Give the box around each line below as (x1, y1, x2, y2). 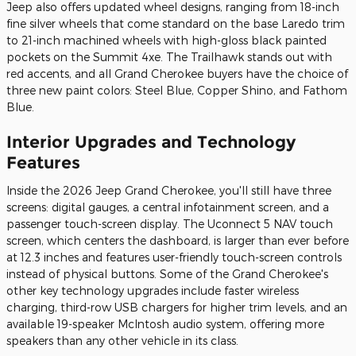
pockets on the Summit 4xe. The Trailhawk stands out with (6, 50, 332, 64)
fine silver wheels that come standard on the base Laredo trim (6, 17, 345, 30)
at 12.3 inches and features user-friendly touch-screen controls (6, 250, 342, 264)
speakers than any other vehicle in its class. (6, 333, 238, 347)
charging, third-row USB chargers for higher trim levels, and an (6, 300, 347, 314)
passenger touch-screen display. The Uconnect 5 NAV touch (6, 216, 333, 230)
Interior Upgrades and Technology (6, 132, 296, 152)
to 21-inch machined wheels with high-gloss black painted (6, 33, 327, 47)
